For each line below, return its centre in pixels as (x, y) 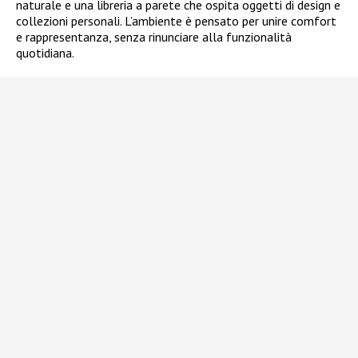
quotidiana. (45, 53)
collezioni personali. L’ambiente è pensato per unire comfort (176, 21)
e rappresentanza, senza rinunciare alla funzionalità (154, 37)
